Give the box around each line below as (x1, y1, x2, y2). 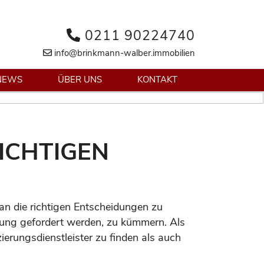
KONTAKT (137, 74, 177, 85)
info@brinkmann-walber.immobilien (52, 47, 195, 59)
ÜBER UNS (58, 74, 103, 85)
